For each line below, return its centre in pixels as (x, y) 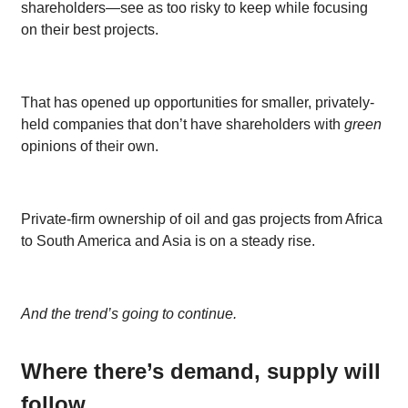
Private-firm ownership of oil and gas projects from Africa (202, 219)
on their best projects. (90, 29)
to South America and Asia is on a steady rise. (168, 240)
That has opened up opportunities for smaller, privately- (198, 102)
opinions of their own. (90, 146)
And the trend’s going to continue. (129, 313)
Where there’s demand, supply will (201, 371)
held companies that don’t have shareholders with (183, 124)
